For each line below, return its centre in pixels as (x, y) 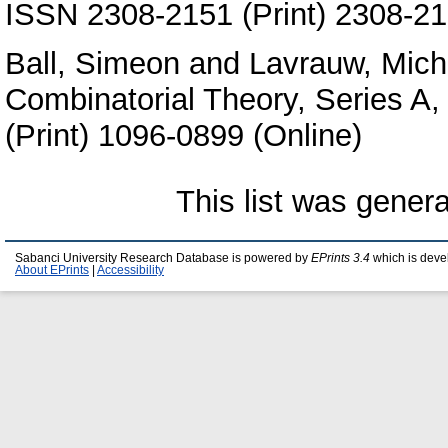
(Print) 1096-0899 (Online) (183, 135)
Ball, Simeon (92, 63)
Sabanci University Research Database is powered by (163, 257)
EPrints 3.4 (340, 257)
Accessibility (130, 269)
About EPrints (52, 269)
